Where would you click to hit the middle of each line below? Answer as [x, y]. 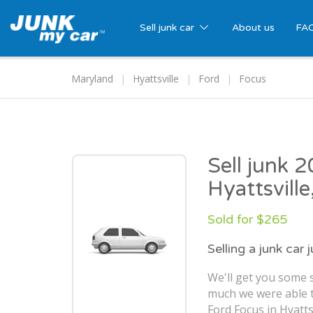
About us [253, 28]
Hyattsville [156, 79]
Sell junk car [168, 28]
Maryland [92, 79]
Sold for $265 [247, 220]
